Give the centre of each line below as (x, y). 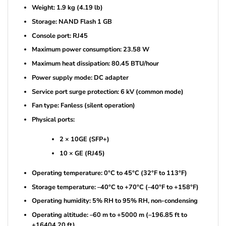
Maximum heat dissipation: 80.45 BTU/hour (95, 64)
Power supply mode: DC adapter (80, 77)
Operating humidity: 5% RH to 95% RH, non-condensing (115, 201)
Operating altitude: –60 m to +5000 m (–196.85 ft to (109, 215)
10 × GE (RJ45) (82, 153)
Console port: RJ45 (60, 36)
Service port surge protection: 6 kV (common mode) (107, 92)
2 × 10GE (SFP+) (84, 139)
